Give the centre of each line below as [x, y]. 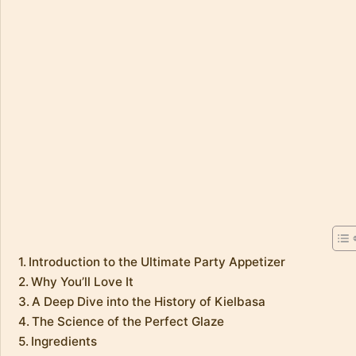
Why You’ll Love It [83, 281]
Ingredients [64, 341]
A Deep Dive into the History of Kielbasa [149, 301]
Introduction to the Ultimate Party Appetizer [157, 261]
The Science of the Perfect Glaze [128, 321]
